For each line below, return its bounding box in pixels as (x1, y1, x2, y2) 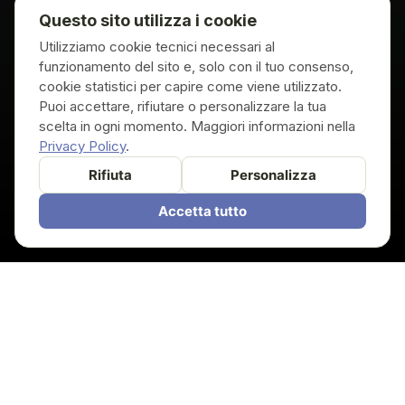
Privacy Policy (39, 137, 126, 155)
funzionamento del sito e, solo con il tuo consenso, (39, 58, 353, 75)
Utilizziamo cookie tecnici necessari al (39, 38, 275, 55)
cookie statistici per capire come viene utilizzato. (39, 78, 342, 95)
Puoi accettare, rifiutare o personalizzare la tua (39, 98, 326, 115)
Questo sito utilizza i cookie (39, 11, 257, 30)
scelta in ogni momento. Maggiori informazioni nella (39, 118, 355, 135)
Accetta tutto (158, 202, 247, 220)
